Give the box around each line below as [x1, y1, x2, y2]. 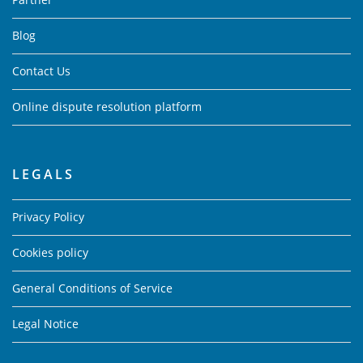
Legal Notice [12, 316, 79, 332]
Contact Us [12, 63, 70, 79]
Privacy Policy [12, 209, 84, 225]
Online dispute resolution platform [12, 99, 202, 115]
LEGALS [12, 164, 75, 183]
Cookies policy [12, 245, 88, 261]
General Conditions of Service [12, 280, 173, 297]
